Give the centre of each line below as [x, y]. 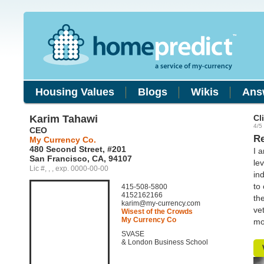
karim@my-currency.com [161, 203]
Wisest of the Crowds [157, 212]
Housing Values [75, 92]
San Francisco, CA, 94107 [81, 159]
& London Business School [165, 242]
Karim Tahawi [64, 119]
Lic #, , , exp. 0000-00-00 [69, 169]
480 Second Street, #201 [78, 149]
